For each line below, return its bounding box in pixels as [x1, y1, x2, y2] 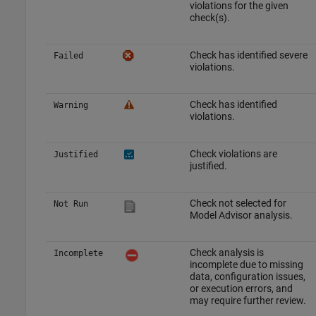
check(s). [189, 12, 230, 24]
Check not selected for [189, 197, 286, 209]
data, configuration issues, [189, 271, 305, 283]
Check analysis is [189, 247, 264, 259]
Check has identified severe [189, 49, 308, 61]
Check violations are [189, 148, 277, 160]
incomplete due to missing [189, 259, 303, 271]
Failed [53, 51, 83, 61]
